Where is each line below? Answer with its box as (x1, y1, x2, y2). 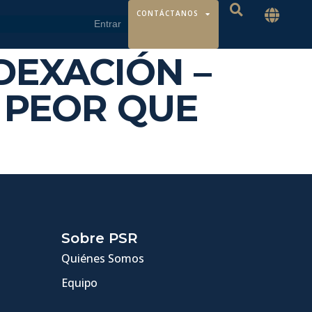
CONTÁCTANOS (136, 8, 198, 18)
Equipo (61, 275, 98, 290)
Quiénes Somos (61, 251, 145, 266)
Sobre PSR (61, 230, 139, 247)
